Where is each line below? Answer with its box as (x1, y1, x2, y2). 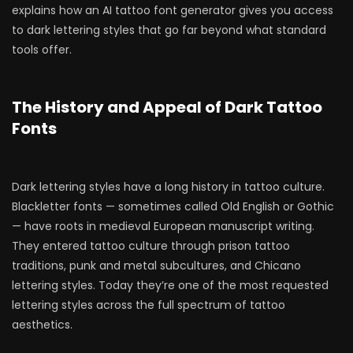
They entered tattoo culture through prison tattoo (12, 238, 290, 254)
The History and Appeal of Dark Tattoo (12, 96, 322, 118)
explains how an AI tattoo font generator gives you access (12, 2, 333, 18)
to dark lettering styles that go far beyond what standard (12, 22, 326, 38)
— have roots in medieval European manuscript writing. (12, 218, 314, 234)
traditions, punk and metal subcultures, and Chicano (12, 258, 301, 273)
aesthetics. (12, 317, 72, 333)
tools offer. (12, 42, 72, 58)
